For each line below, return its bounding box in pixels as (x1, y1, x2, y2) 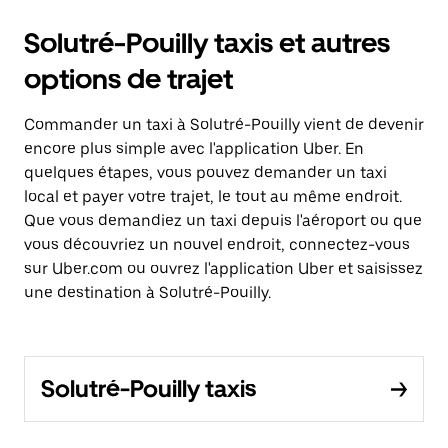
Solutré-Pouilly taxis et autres (24, 26, 390, 60)
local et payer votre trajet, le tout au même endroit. (24, 187, 402, 206)
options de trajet (24, 62, 233, 96)
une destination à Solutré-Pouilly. (24, 283, 271, 302)
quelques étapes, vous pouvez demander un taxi (24, 163, 387, 182)
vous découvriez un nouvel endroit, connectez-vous (24, 235, 410, 254)
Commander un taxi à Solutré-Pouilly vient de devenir (24, 115, 424, 134)
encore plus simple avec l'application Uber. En (24, 139, 364, 158)
